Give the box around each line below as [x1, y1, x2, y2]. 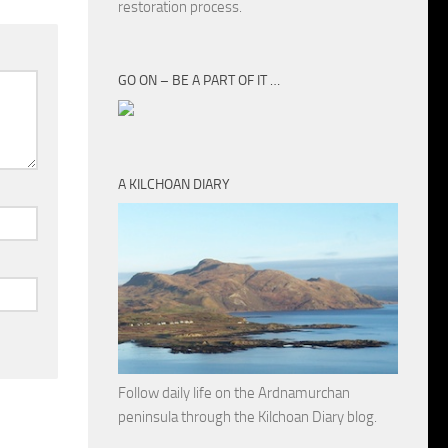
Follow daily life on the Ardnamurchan [118, 384, 350, 403]
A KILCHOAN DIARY [118, 176, 230, 194]
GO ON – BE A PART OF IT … [118, 72, 280, 90]
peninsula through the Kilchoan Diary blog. [118, 408, 377, 427]
